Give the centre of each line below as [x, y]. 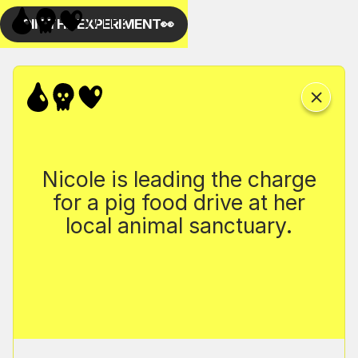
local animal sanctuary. [179, 225]
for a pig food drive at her [179, 202]
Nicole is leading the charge [179, 179]
